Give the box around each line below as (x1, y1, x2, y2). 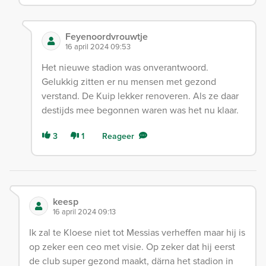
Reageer (102, 129, 134, 142)
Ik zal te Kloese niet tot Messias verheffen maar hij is (29, 225, 245, 239)
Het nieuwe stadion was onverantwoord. (41, 60, 208, 74)
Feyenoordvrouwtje (65, 29, 148, 43)
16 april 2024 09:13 (53, 205, 116, 217)
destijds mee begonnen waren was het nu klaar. (41, 103, 239, 117)
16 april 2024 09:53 (65, 40, 131, 52)
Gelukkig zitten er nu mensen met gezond (41, 74, 216, 88)
